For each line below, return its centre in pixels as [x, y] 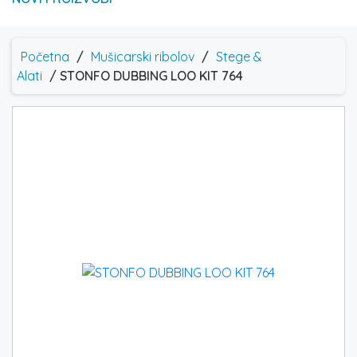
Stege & [239, 57]
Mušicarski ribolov [143, 57]
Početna [45, 57]
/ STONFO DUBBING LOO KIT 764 [145, 76]
